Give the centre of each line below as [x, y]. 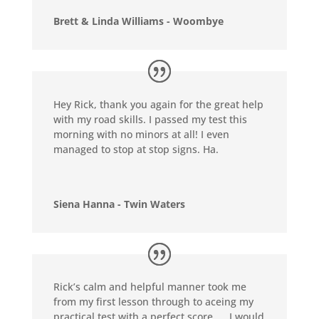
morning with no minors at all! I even [141, 134]
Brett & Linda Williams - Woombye [138, 21]
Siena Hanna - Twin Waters [119, 204]
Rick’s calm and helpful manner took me [150, 287]
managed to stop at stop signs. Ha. [136, 149]
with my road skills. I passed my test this [150, 119]
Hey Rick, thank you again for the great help [158, 104]
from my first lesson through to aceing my [153, 302]
